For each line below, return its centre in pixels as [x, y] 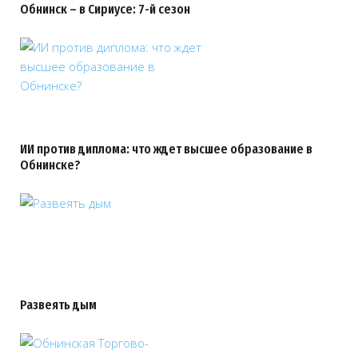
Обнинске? [50, 165]
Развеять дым [58, 305]
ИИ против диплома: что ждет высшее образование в [166, 149]
